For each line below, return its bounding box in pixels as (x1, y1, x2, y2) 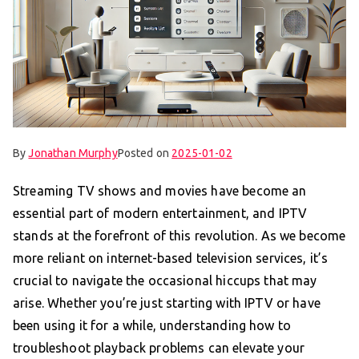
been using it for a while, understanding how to (13, 317, 292, 333)
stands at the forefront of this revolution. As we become (13, 228, 346, 243)
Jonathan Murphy (28, 146, 118, 159)
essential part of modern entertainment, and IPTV (13, 205, 308, 220)
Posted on (117, 146, 172, 159)
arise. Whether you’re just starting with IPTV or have (13, 295, 321, 310)
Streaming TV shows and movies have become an (13, 183, 307, 198)
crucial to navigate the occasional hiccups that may (13, 272, 317, 288)
